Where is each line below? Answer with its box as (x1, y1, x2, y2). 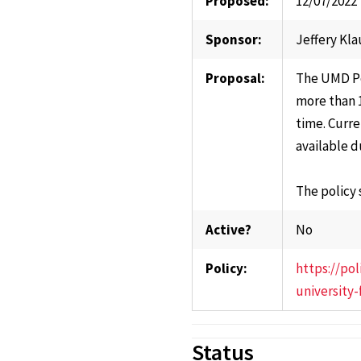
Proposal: (205, 69, 265, 87)
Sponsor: (205, 31, 262, 48)
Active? (205, 221, 251, 239)
